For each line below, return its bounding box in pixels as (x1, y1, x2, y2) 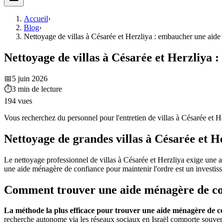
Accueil (24, 14, 48, 23)
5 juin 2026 (12, 74, 48, 83)
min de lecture (18, 84, 62, 93)
